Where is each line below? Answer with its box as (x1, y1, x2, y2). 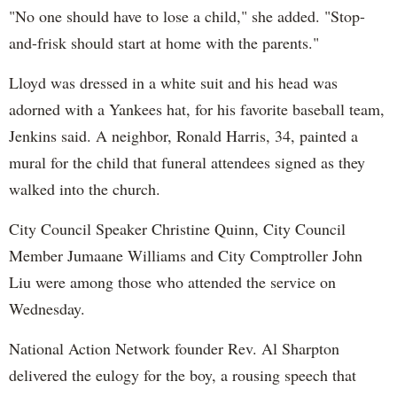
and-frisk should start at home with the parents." (9, 31, 319, 53)
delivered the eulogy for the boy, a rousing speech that (9, 363, 356, 385)
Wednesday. (9, 297, 85, 319)
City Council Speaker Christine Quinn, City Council (9, 217, 346, 239)
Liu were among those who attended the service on (9, 270, 336, 292)
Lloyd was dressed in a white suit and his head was (9, 71, 338, 93)
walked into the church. (9, 177, 160, 199)
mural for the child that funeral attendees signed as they (9, 151, 365, 173)
